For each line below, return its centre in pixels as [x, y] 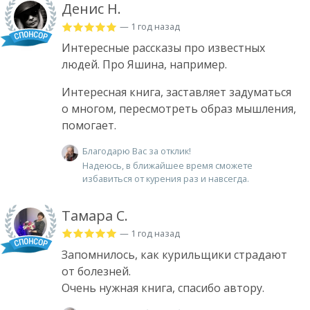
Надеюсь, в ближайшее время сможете [167, 165]
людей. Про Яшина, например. [144, 65]
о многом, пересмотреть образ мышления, [179, 109]
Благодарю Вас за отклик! [137, 151]
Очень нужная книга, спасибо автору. [163, 288]
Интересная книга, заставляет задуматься [176, 92]
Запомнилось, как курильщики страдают [174, 254]
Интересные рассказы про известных [163, 48]
